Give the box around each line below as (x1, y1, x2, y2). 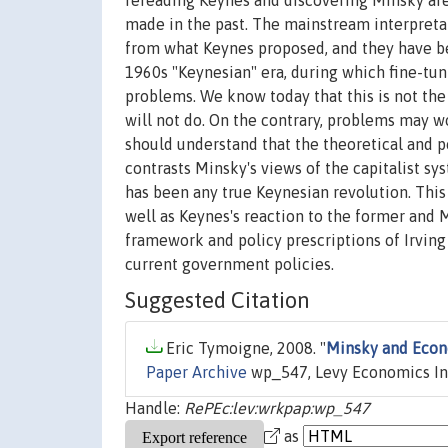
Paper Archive (146, 363, 247, 382)
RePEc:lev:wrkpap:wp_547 (184, 399, 370, 418)
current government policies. (125, 255, 334, 274)
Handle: (125, 399, 184, 418)
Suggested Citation (125, 287, 310, 314)
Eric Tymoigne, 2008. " (162, 339, 326, 358)
